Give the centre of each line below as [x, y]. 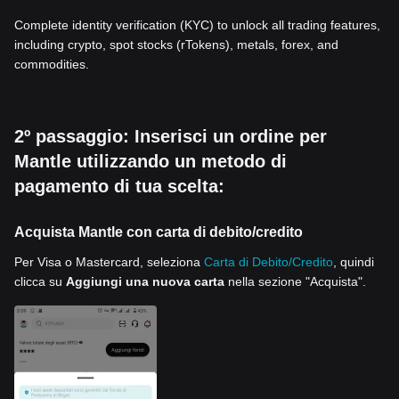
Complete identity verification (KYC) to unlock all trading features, [197, 25]
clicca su [40, 281]
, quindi [354, 262]
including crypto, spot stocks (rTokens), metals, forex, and [176, 45]
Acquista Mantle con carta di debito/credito [159, 232]
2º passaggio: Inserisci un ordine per [171, 136]
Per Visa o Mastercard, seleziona [109, 262]
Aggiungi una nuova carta [145, 281]
